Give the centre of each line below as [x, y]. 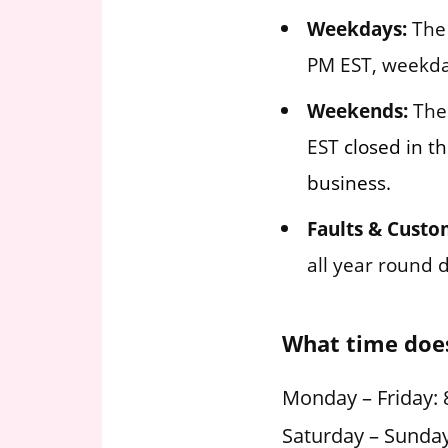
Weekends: [357, 111]
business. [349, 183]
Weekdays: [357, 29]
